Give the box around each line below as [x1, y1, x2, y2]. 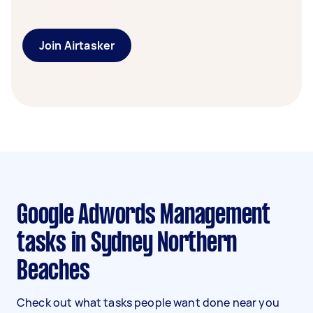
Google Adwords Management [17, 203, 28, 228]
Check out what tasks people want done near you [17, 295, 279, 310]
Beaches [17, 259, 90, 284]
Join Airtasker [39, 38, 115, 53]
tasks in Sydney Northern [17, 231, 237, 256]
